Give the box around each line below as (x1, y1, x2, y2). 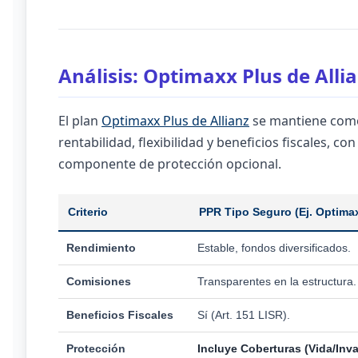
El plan (58, 112, 101, 129)
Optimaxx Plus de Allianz (101, 112, 249, 129)
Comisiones (66, 275, 131, 288)
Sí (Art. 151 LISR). (197, 308, 290, 321)
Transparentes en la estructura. (197, 275, 356, 288)
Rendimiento (66, 241, 136, 254)
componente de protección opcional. (58, 155, 281, 173)
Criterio (68, 205, 108, 218)
